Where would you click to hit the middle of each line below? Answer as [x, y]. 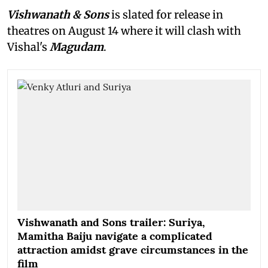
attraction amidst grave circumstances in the [133, 250]
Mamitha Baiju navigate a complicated [115, 236]
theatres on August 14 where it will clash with [124, 31]
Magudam [77, 47]
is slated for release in [166, 15]
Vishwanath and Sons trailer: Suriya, [111, 223]
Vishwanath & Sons [58, 15]
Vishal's [28, 47]
